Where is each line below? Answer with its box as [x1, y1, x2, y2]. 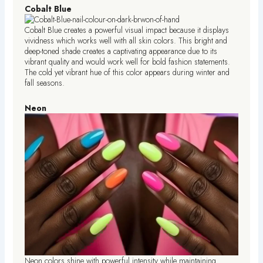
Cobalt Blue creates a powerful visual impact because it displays [25, 24, 230, 36]
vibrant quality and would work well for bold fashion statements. [25, 56, 231, 68]
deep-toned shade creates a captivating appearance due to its [25, 45, 218, 58]
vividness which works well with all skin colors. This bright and [25, 35, 228, 47]
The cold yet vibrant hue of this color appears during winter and [25, 66, 230, 79]
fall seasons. [25, 77, 65, 89]
